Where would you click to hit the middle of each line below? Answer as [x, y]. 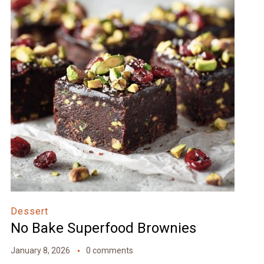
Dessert [29, 212]
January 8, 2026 [40, 251]
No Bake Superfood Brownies [103, 228]
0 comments [109, 251]
